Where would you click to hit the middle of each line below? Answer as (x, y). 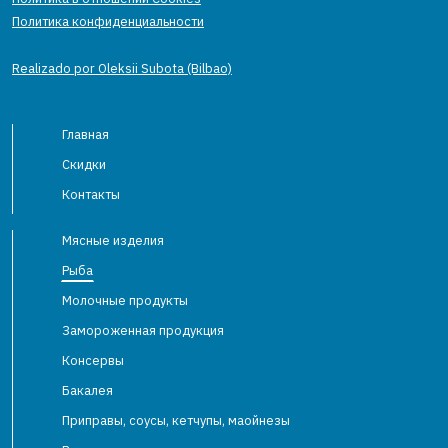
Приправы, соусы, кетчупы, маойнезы (176, 420)
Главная (85, 134)
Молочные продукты (125, 300)
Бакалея (87, 390)
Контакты (91, 194)
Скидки (84, 164)
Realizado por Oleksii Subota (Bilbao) (122, 68)
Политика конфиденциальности (108, 21)
